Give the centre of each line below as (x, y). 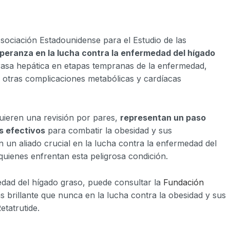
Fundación (184, 182)
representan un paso (163, 118)
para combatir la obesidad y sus (109, 131)
